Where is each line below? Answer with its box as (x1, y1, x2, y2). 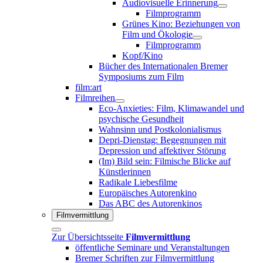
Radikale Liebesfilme (99, 177, 177, 187)
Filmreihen (75, 92, 115, 103)
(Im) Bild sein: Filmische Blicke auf (99, 156, 231, 166)
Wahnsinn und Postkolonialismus (99, 124, 221, 134)
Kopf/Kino (122, 50, 163, 60)
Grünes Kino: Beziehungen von (122, 18, 240, 29)
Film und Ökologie (122, 29, 193, 39)
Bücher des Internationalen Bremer (99, 60, 228, 71)
